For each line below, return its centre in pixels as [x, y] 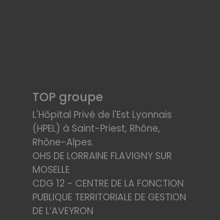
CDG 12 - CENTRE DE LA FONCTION [108, 183]
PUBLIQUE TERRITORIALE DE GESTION [109, 197]
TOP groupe [68, 97]
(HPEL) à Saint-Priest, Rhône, [96, 128]
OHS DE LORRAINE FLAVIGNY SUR [102, 156]
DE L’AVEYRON [63, 211]
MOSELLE [51, 170]
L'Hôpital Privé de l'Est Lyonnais [102, 115]
